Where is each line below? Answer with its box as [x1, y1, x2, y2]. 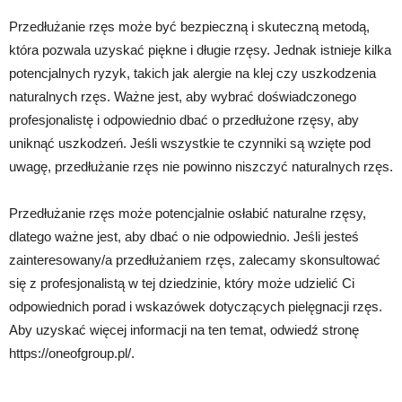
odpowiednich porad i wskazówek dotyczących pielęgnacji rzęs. [9, 299, 382, 314]
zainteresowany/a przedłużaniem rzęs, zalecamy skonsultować [9, 252, 380, 267]
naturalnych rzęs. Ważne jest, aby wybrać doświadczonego [9, 89, 356, 104]
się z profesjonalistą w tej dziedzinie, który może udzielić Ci [9, 275, 354, 291]
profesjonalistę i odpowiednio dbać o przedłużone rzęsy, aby [9, 112, 359, 127]
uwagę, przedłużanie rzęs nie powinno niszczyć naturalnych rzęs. [9, 159, 393, 174]
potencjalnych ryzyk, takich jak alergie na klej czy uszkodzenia [9, 66, 376, 81]
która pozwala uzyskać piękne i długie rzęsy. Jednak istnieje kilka [9, 42, 391, 57]
